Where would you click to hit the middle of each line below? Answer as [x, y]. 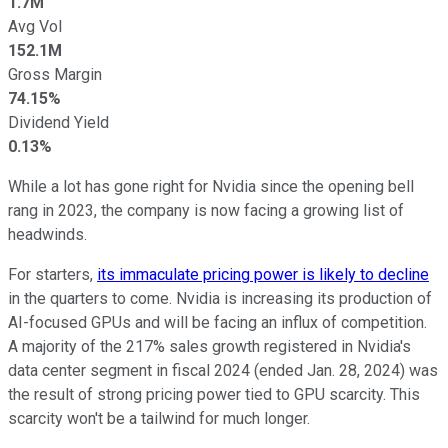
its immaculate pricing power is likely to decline [263, 274]
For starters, [52, 274]
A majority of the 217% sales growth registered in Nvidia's [209, 346]
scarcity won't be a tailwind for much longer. [159, 418]
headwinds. [47, 234]
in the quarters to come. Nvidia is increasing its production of [220, 298]
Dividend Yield [58, 122]
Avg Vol [35, 26]
